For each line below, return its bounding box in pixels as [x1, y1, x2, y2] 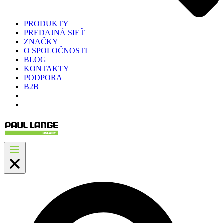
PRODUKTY [24, 19, 69, 28]
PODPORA [24, 73, 62, 82]
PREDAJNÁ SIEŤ [24, 28, 85, 37]
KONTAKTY [24, 64, 69, 73]
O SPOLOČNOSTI [24, 46, 87, 55]
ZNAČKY [24, 37, 58, 46]
